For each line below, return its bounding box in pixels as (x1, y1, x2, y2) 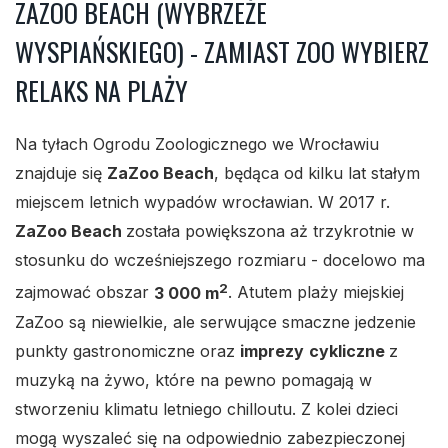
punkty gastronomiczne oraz (15, 340, 240, 361)
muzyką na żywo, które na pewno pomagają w (15, 369, 372, 390)
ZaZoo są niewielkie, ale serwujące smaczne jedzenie (15, 311, 416, 332)
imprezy (240, 340, 304, 361)
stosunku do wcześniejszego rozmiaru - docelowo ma (15, 250, 425, 271)
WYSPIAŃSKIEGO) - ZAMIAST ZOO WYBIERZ (15, 32, 429, 72)
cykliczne (309, 340, 389, 361)
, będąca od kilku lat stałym (214, 163, 420, 184)
